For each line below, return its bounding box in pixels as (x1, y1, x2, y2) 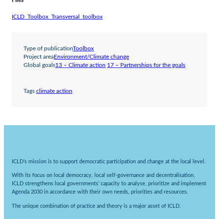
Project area (23, 54, 54, 60)
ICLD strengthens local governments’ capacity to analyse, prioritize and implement (12, 181, 206, 187)
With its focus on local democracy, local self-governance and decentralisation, (12, 173, 195, 178)
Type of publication (23, 45, 73, 51)
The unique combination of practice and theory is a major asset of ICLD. (12, 203, 181, 209)
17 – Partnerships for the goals (107, 62, 185, 68)
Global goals (23, 62, 55, 68)
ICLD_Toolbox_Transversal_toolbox (12, 14, 103, 20)
